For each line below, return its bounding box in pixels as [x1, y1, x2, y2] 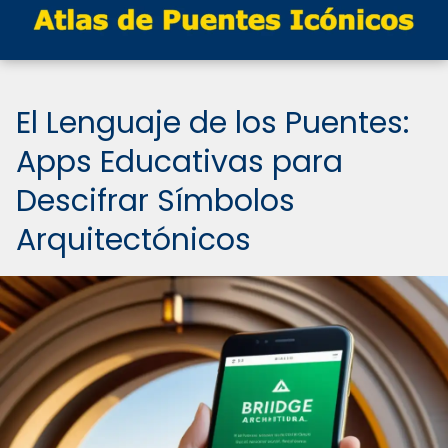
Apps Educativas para [16, 141, 343, 183]
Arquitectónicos [16, 219, 251, 261]
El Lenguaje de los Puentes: [16, 102, 409, 144]
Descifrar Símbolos [16, 180, 295, 222]
